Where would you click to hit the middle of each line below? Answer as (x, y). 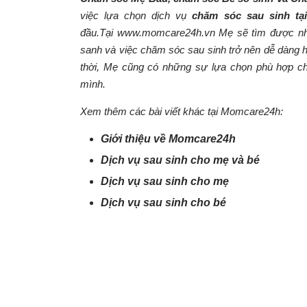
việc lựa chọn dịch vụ (136, 15)
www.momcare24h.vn (166, 33)
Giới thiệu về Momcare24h (168, 139)
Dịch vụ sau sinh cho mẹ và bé (180, 160)
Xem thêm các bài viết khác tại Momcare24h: (182, 111)
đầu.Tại (99, 33)
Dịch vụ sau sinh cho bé (163, 202)
